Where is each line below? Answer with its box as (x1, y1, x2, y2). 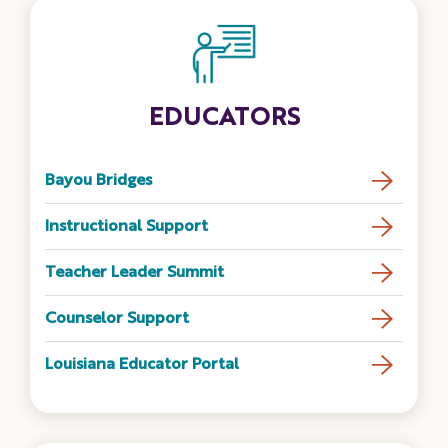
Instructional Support (45, 219, 208, 236)
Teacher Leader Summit (45, 265, 224, 282)
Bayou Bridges (45, 173, 152, 190)
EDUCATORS (148, 107, 300, 132)
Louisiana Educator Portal (45, 357, 239, 374)
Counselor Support (45, 311, 189, 328)
